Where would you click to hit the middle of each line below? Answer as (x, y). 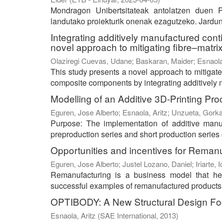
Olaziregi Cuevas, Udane (91, 61)
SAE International (128, 216)
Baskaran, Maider (165, 61)
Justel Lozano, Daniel (157, 164)
